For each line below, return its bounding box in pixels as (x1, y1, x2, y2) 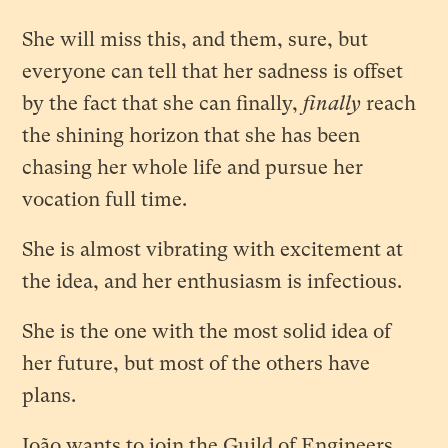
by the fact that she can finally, (22, 92, 304, 116)
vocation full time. (22, 188, 188, 212)
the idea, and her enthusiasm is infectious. (22, 270, 403, 294)
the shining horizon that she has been (22, 124, 361, 148)
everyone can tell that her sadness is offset (22, 60, 404, 84)
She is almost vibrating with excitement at (22, 238, 404, 262)
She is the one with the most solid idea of (22, 320, 392, 344)
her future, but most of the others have (22, 352, 371, 376)
